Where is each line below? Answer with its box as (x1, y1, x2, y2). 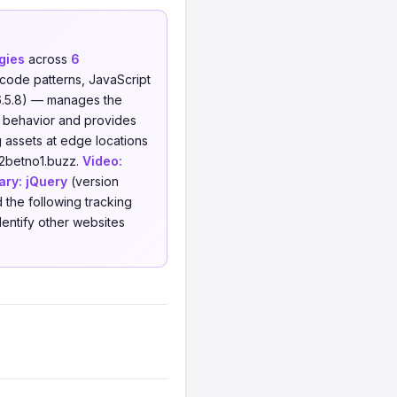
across (25, 51, 71, 66)
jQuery (26, 174, 67, 189)
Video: (82, 153, 122, 168)
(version (67, 174, 119, 189)
